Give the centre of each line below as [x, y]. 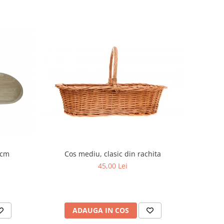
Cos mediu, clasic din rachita [113, 154]
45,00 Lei [113, 166]
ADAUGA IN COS [100, 210]
